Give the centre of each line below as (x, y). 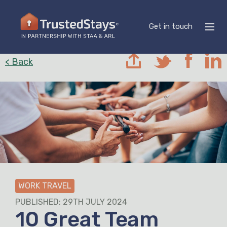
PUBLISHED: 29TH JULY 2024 (71, 202)
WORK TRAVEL (45, 186)
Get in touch (171, 26)
